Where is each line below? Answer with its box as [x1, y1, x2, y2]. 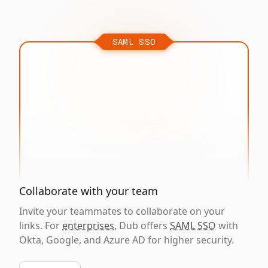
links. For [19, 219, 62, 232]
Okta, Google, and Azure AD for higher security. [19, 233, 234, 246]
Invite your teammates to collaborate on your [19, 205, 225, 218]
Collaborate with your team [19, 184, 158, 198]
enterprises [62, 219, 114, 232]
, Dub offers [114, 219, 170, 232]
